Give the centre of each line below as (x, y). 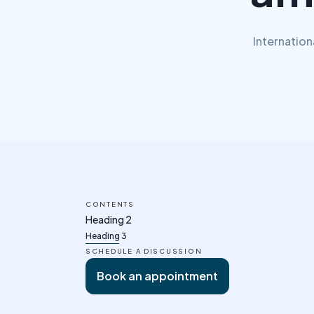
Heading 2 (109, 219)
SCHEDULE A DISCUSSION (144, 251)
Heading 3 (106, 236)
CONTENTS (110, 204)
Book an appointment (157, 276)
